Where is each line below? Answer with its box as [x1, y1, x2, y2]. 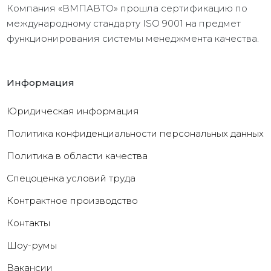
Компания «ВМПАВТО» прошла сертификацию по [7, 2, 248, 15]
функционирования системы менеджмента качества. [7, 33, 260, 45]
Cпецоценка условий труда [7, 172, 136, 184]
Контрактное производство [7, 195, 139, 207]
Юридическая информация [7, 105, 140, 117]
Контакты [7, 217, 51, 229]
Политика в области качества [7, 150, 148, 162]
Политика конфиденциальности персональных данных [7, 128, 264, 140]
